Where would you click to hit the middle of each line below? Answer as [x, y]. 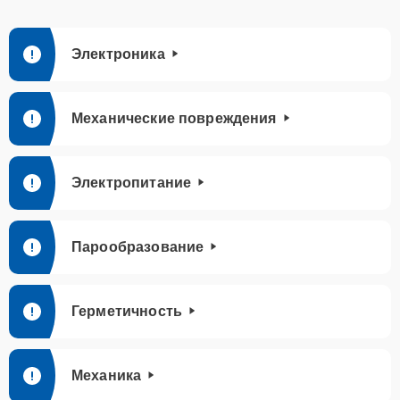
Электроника [118, 54]
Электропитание [132, 183]
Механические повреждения [174, 118]
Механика [107, 375]
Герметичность [127, 311]
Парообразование [138, 247]
